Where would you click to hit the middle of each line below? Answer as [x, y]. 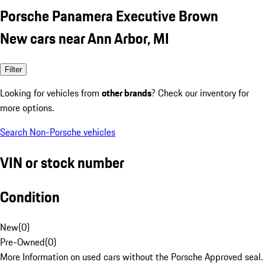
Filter [13, 69]
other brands [127, 93]
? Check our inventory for [200, 93]
